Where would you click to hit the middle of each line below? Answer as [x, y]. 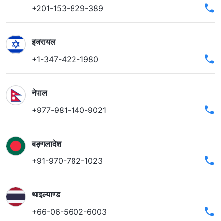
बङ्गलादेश [46, 144]
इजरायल [44, 42]
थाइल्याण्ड [46, 195]
